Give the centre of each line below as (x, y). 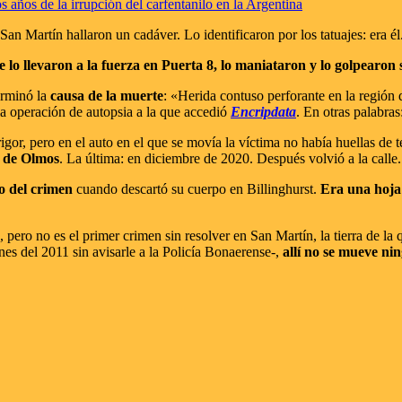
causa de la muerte (107, 95)
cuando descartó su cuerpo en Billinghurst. (197, 188)
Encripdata (263, 111)
